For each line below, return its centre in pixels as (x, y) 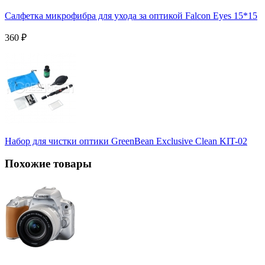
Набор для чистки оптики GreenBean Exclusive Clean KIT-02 (126, 141)
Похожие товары (48, 164)
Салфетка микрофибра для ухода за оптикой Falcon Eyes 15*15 (131, 15)
